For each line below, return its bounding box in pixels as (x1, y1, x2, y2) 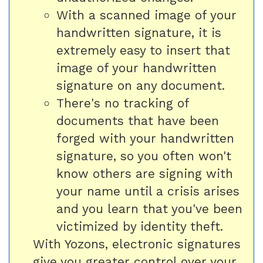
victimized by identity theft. (56, 219, 223, 234)
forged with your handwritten (56, 131, 234, 146)
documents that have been (56, 113, 219, 128)
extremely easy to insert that (56, 43, 230, 58)
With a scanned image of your (56, 8, 237, 22)
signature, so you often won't (56, 149, 231, 163)
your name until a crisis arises (56, 184, 240, 198)
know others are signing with (56, 166, 233, 181)
